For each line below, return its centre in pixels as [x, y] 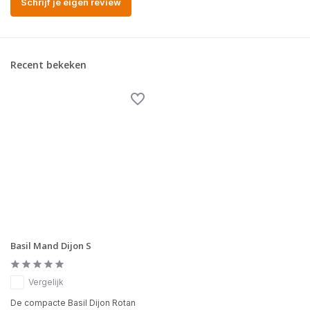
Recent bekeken [48, 65]
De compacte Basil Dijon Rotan [73, 303]
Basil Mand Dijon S [51, 246]
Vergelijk [46, 282]
